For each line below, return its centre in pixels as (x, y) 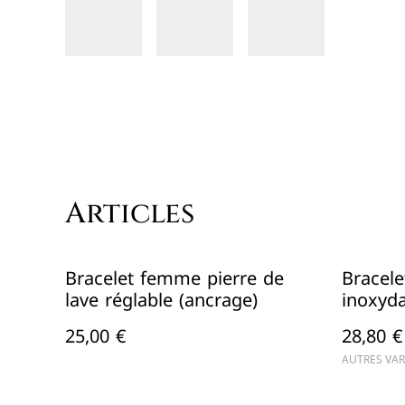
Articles (130, 214)
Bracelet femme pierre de (174, 278)
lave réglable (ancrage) (161, 300)
